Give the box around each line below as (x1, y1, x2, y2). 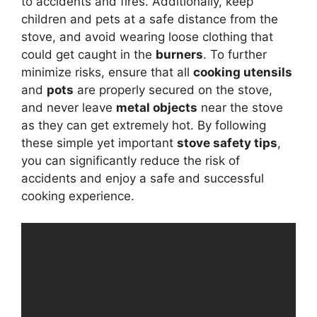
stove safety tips (177, 135, 277, 150)
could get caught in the (21, 47, 156, 62)
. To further (203, 47, 267, 62)
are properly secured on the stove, (74, 82, 272, 97)
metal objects (116, 100, 197, 115)
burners (156, 47, 203, 62)
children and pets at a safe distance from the (21, 11, 278, 26)
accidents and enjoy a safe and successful (21, 171, 264, 185)
